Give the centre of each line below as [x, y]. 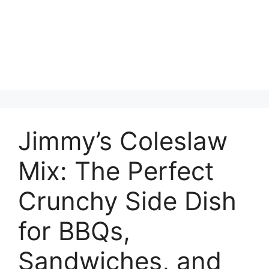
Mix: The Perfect [116, 171]
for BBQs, [74, 231]
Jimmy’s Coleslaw [123, 141]
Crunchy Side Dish [127, 201]
